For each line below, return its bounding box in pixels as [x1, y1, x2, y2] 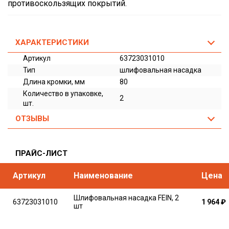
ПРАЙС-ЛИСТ [15, 149, 67, 158]
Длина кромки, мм [23, 78, 85, 86]
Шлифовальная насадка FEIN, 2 [74, 194, 179, 202]
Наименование [74, 171, 133, 180]
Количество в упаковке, [23, 89, 103, 98]
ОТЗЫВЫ [15, 114, 49, 123]
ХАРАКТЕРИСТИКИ [15, 38, 89, 47]
